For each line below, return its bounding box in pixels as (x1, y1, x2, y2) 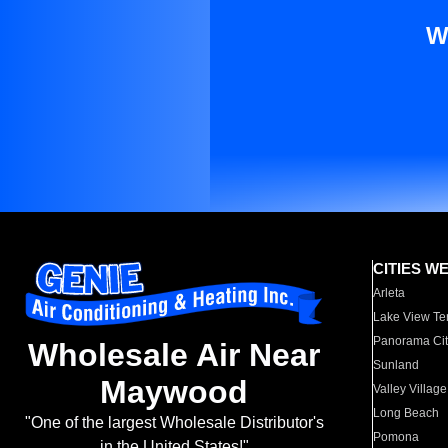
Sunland (373, 358, 420, 372)
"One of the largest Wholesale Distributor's (24, 414, 324, 432)
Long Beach (373, 406, 440, 420)
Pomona (373, 430, 420, 444)
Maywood (100, 374, 248, 411)
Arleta (373, 286, 406, 300)
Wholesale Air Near (28, 337, 320, 374)
